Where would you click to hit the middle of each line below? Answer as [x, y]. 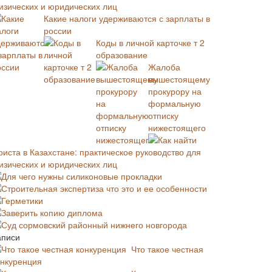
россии [58, 30]
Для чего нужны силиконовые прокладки [82, 176]
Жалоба [164, 67]
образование [122, 55]
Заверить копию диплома [52, 212]
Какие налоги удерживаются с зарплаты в [127, 18]
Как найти [177, 140]
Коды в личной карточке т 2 [150, 42]
